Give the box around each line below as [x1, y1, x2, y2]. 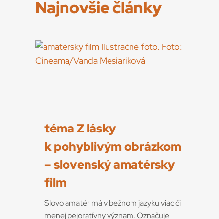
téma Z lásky [44, 120, 116, 136]
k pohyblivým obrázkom [44, 138, 181, 154]
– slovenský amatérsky [44, 156, 175, 172]
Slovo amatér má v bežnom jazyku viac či [44, 197, 181, 208]
